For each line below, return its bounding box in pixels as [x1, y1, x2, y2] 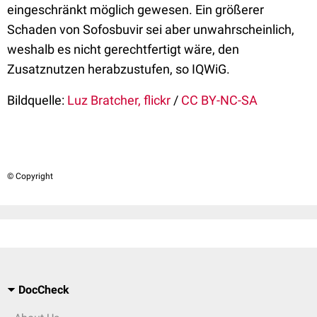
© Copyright [7, 171, 53, 181]
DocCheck [18, 283, 69, 296]
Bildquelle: [7, 93, 64, 108]
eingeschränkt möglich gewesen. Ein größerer [7, 2, 264, 17]
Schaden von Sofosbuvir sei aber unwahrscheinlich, [7, 22, 294, 37]
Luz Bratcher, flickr [67, 93, 171, 108]
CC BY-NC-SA [181, 93, 258, 108]
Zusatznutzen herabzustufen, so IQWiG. [7, 62, 230, 76]
